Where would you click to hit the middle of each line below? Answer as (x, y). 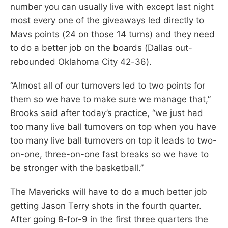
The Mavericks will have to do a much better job (109, 192)
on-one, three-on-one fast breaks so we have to (109, 154)
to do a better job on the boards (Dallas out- (101, 48)
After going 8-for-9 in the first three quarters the (109, 219)
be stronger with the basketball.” (77, 168)
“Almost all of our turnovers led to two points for (108, 85)
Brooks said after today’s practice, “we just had (107, 113)
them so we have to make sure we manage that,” (110, 99)
